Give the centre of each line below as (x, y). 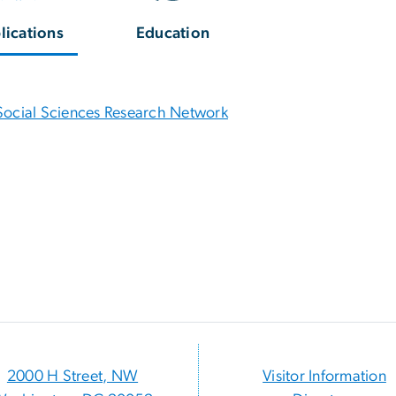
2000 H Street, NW (72, 377)
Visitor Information (324, 377)
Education (173, 34)
